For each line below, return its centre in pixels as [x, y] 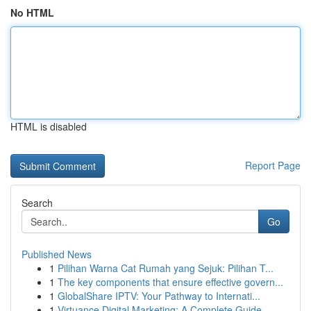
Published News [57, 254]
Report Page [273, 165]
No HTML [32, 12]
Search [37, 203]
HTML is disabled [49, 126]
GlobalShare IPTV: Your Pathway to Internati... [159, 296]
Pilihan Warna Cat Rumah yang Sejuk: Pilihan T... [166, 268]
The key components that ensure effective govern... [170, 282]
